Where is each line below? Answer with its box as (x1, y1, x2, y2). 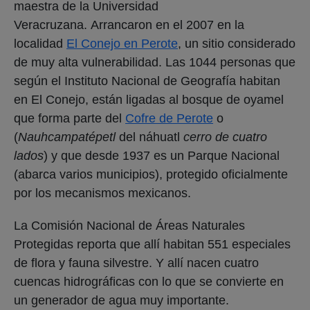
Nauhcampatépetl (18, 129, 116, 144)
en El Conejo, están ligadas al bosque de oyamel (14, 92, 284, 107)
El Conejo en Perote (66, 36, 178, 51)
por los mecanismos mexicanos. (14, 185, 194, 200)
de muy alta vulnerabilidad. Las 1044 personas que (14, 55, 295, 69)
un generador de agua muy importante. (14, 293, 232, 307)
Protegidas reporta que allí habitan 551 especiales (14, 237, 291, 251)
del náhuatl (116, 129, 183, 144)
